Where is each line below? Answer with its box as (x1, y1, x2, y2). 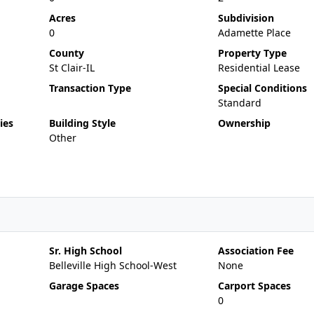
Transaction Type (48, 81, 131, 95)
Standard (217, 96, 261, 109)
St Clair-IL (48, 61, 95, 74)
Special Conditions (217, 81, 307, 95)
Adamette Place (217, 26, 291, 39)
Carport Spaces (217, 279, 291, 292)
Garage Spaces (48, 279, 119, 292)
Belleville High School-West (48, 259, 177, 272)
